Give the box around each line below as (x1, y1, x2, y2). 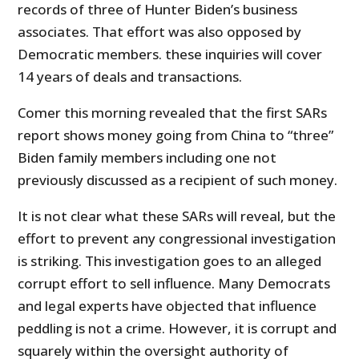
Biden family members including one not (18, 148, 277, 167)
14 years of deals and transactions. (18, 67, 243, 87)
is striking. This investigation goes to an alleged (18, 252, 322, 271)
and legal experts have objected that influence (18, 296, 317, 316)
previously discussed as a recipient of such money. (18, 171, 338, 190)
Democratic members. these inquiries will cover (18, 45, 323, 64)
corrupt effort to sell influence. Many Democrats (18, 274, 331, 293)
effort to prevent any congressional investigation (18, 229, 337, 248)
